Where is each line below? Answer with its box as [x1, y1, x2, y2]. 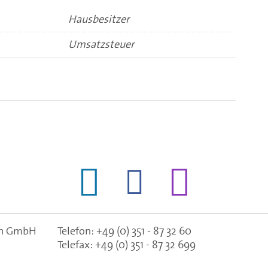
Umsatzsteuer [68, 36, 134, 51]
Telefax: [57, 237, 95, 252]
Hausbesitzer [68, 11, 129, 26]
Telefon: [57, 224, 96, 238]
